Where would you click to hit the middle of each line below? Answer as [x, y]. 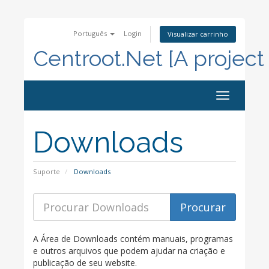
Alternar [239, 97]
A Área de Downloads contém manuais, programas [133, 239]
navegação [244, 109]
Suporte [47, 171]
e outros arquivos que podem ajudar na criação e [129, 251]
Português [91, 33]
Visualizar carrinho [198, 34]
